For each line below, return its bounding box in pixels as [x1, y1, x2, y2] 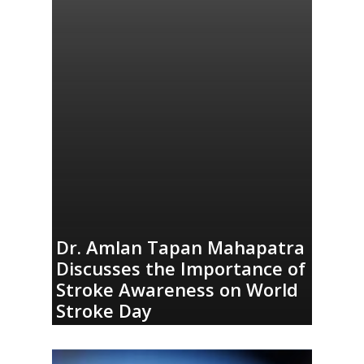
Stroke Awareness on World [56, 276, 299, 301]
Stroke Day [56, 297, 153, 323]
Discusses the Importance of [56, 255, 306, 280]
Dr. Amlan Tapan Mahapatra [56, 234, 305, 259]
